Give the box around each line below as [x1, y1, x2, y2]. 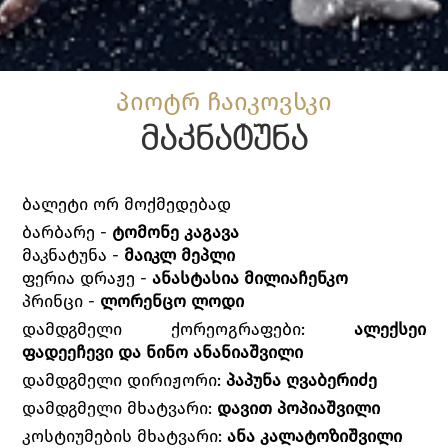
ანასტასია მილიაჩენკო [152, 268, 349, 288]
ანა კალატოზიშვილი [227, 426, 403, 446]
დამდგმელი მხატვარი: [22, 398, 218, 418]
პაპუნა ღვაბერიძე [226, 370, 378, 390]
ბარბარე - [22, 222, 113, 242]
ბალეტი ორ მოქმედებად [22, 194, 232, 214]
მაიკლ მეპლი [124, 245, 236, 265]
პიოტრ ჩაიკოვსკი [115, 85, 332, 117]
